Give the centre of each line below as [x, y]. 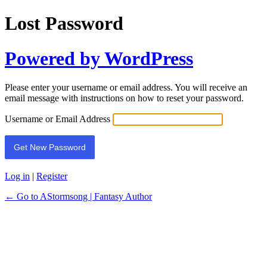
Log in [17, 176]
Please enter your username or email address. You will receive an [126, 88]
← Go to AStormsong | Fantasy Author [78, 197]
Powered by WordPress [99, 58]
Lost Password [64, 24]
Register [52, 176]
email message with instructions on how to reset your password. [124, 98]
